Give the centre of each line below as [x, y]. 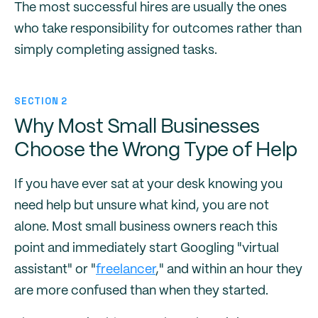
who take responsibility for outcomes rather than [158, 29]
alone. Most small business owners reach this [146, 227]
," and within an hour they [229, 270]
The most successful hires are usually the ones [150, 8]
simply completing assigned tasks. [116, 50]
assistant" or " [55, 270]
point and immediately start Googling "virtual [147, 248]
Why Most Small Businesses [137, 127]
